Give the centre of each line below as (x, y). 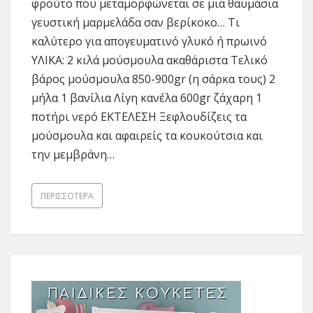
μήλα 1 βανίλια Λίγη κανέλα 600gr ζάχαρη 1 (147, 98)
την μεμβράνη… (73, 155)
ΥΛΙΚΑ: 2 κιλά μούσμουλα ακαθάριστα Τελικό (150, 60)
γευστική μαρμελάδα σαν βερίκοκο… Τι (136, 23)
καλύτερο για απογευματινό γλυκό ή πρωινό (149, 42)
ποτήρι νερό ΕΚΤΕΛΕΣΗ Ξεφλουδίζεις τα (139, 117)
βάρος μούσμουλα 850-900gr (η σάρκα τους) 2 (153, 79)
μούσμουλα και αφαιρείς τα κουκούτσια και (147, 136)
